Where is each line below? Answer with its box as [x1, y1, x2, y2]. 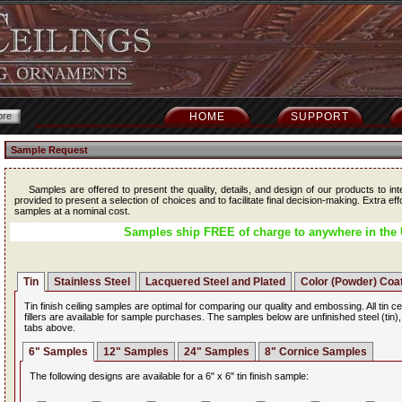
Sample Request [11, 144, 88, 155]
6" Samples [29, 345, 88, 358]
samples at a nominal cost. [14, 205, 130, 216]
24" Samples [184, 345, 249, 358]
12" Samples [103, 345, 169, 358]
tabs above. [24, 322, 75, 333]
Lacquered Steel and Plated [145, 275, 285, 288]
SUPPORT [291, 110, 350, 123]
